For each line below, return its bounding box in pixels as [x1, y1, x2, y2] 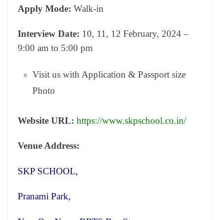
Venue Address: [18, 140, 80, 151]
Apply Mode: [18, 3, 74, 14]
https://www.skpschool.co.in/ [77, 115, 186, 126]
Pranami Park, [18, 191, 71, 201]
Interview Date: [18, 28, 82, 39]
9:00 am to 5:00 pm [18, 43, 93, 53]
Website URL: [18, 115, 77, 126]
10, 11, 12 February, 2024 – [82, 28, 189, 39]
